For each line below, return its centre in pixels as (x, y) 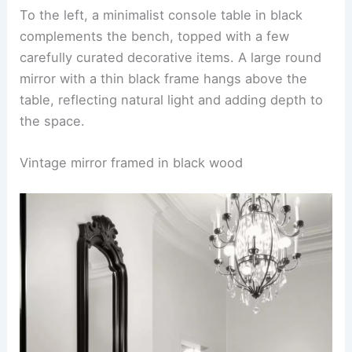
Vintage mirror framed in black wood (132, 162)
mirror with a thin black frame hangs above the (164, 78)
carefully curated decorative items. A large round (171, 57)
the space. (53, 121)
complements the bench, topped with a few (155, 36)
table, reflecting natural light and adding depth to (172, 99)
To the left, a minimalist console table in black (161, 15)
